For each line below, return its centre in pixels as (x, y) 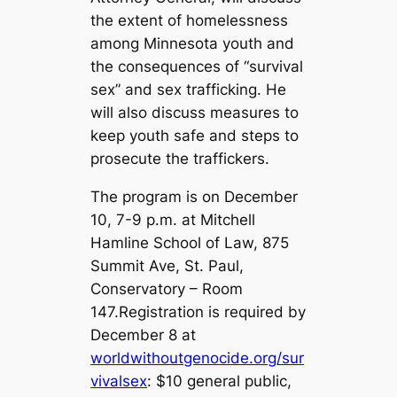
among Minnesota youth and (193, 44)
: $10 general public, (220, 381)
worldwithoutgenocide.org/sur (198, 358)
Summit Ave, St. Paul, (167, 266)
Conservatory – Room (167, 289)
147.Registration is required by (198, 312)
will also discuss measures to (195, 113)
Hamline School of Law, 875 (190, 243)
